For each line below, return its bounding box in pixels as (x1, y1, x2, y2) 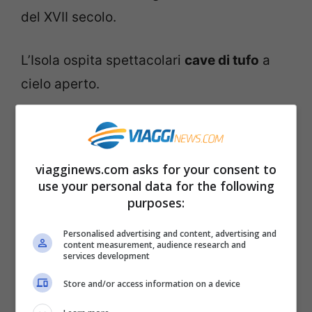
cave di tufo (185, 52, 259, 69)
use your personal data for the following (38, 177, 274, 194)
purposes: (127, 194, 185, 211)
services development (63, 249, 150, 262)
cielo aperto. (21, 76, 100, 93)
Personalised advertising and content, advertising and (63, 227, 277, 240)
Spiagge (21, 118, 88, 139)
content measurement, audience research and (63, 238, 247, 251)
